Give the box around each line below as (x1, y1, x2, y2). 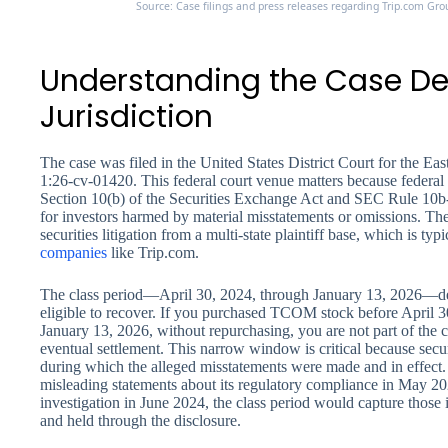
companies (40, 244, 107, 262)
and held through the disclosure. (40, 412, 241, 430)
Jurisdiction (40, 96, 213, 139)
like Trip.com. (107, 244, 199, 262)
